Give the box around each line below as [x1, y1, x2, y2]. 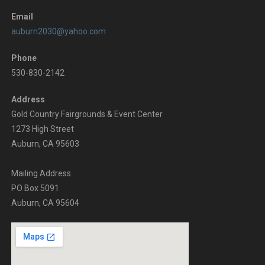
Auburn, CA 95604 [11, 198, 79, 208]
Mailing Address [11, 168, 71, 178]
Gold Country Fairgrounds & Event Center [11, 109, 163, 119]
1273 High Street [11, 124, 74, 134]
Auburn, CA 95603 [11, 138, 79, 148]
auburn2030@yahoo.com [11, 26, 106, 36]
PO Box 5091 [11, 183, 59, 193]
